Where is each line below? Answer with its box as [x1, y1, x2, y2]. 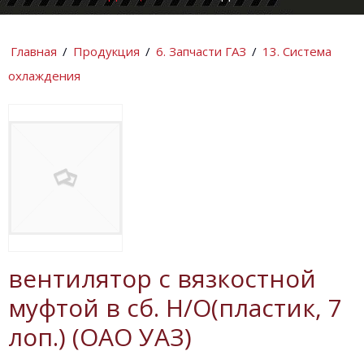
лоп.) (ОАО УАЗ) [8, 319, 192, 353]
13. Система [262, 43, 331, 60]
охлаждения [8, 67, 80, 84]
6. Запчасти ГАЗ [156, 43, 246, 60]
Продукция [73, 43, 140, 60]
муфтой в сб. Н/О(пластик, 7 [8, 290, 342, 324]
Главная [11, 43, 57, 60]
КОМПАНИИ [8, 27, 80, 44]
